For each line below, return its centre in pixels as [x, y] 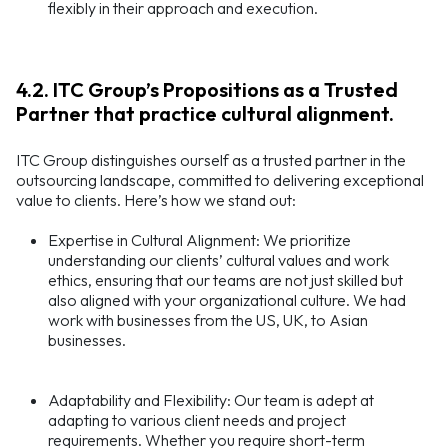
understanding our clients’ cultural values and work [218, 260]
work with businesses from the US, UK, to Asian [208, 320]
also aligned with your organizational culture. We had [227, 300]
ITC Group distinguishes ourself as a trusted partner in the [211, 160]
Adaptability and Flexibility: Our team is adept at [211, 400]
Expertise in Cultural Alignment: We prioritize [199, 240]
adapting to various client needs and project [197, 420]
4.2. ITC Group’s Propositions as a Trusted [207, 90]
